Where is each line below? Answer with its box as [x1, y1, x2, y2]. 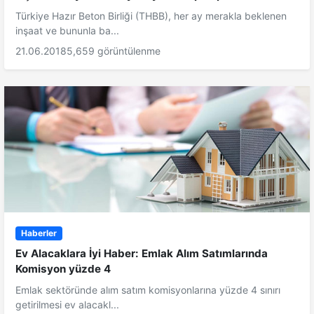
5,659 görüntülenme [67, 44, 161, 57]
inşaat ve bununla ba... [15, 24, 119, 36]
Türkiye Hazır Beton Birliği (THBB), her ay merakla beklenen [15, 9, 287, 22]
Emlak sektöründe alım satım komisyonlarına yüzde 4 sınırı [15, 283, 280, 296]
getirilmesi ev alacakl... [15, 298, 119, 310]
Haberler [20, 227, 57, 238]
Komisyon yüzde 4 [15, 261, 111, 275]
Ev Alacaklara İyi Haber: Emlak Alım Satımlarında [15, 246, 268, 260]
